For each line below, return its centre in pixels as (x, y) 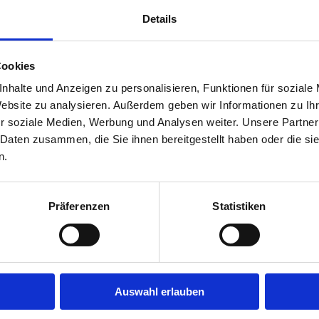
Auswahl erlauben (159, 292)
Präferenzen (79, 206)
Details (159, 19)
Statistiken (239, 206)
